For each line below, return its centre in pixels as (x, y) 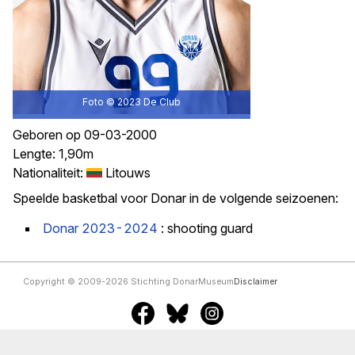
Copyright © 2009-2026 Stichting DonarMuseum (128, 282)
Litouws (126, 173)
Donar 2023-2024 (100, 228)
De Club (162, 102)
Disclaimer (255, 282)
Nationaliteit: (50, 173)
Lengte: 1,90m (53, 154)
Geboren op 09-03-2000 (85, 135)
